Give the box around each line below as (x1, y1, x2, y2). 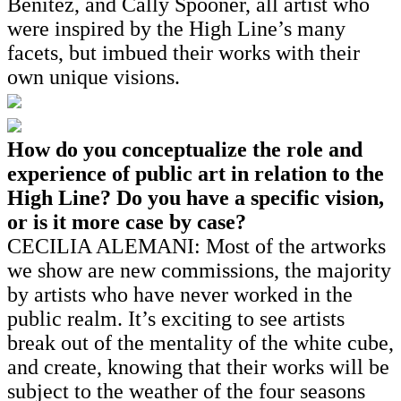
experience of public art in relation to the (7, 161, 384, 185)
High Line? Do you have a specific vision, (7, 185, 384, 209)
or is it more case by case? (7, 209, 252, 234)
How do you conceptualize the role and (7, 137, 363, 161)
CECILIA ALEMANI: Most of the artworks (7, 234, 386, 258)
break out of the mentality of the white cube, (7, 330, 394, 354)
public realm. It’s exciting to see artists (7, 306, 345, 330)
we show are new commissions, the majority (7, 258, 391, 282)
